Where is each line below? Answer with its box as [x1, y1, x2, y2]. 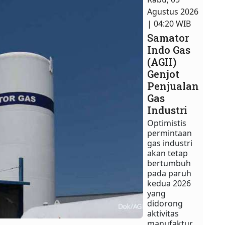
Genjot [147, 67, 180, 80]
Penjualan [147, 79, 199, 92]
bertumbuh [147, 157, 191, 169]
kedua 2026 [147, 177, 191, 189]
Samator [147, 31, 189, 44]
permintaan [147, 127, 192, 139]
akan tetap [147, 147, 188, 159]
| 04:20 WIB [147, 18, 191, 29]
